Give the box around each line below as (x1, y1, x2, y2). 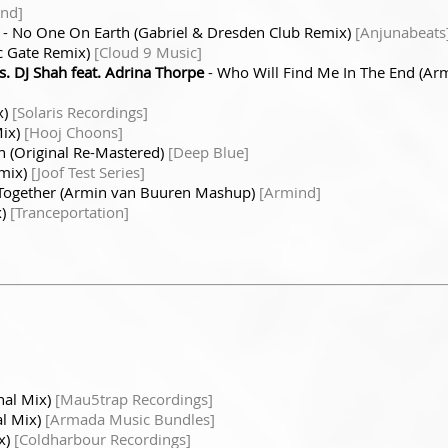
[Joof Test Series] (31, 161, 145, 182)
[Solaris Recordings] (12, 101, 148, 122)
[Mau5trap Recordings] (55, 388, 213, 409)
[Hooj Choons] (24, 121, 123, 142)
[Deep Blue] (168, 141, 249, 162)
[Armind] (259, 181, 321, 202)
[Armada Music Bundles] (45, 408, 215, 429)
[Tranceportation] (10, 201, 129, 222)
